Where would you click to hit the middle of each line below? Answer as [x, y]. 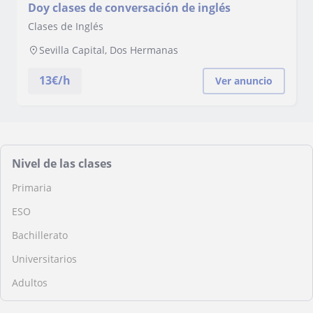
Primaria [32, 188]
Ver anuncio [244, 81]
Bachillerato [40, 235]
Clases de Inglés [66, 26]
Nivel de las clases [62, 163]
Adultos [30, 283]
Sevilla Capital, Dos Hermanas [109, 50]
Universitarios [44, 259]
